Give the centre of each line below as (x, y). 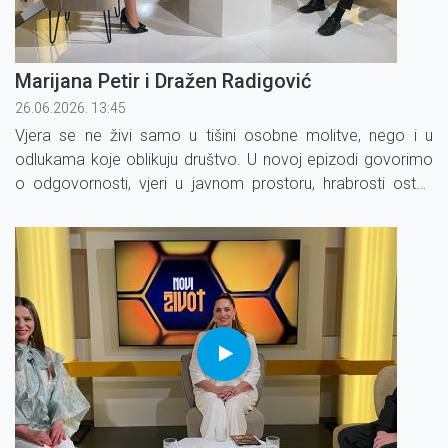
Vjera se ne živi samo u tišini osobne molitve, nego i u (224, 135)
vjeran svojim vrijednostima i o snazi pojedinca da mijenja (224, 207)
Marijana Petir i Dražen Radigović (163, 80)
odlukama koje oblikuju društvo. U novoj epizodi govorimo (224, 159)
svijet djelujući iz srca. (89, 231)
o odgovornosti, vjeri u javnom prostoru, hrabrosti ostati (224, 183)
